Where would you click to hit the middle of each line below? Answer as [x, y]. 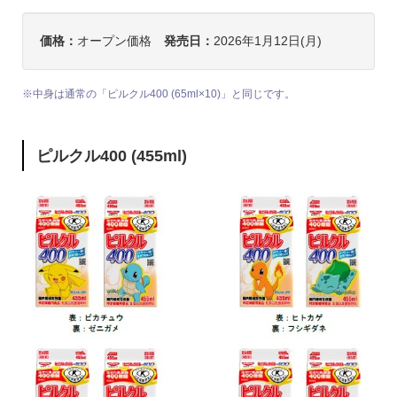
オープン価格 [120, 41]
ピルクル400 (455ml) [112, 156]
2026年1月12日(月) [267, 41]
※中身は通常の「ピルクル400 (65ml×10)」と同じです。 [158, 94]
